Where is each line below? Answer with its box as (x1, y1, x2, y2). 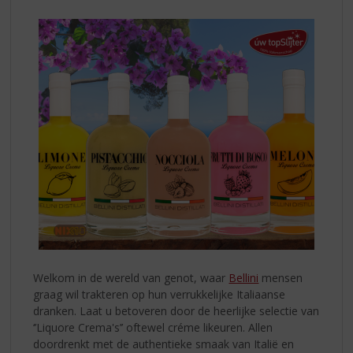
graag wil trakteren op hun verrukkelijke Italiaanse (33, 287, 286, 303)
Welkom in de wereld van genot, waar (33, 270, 229, 286)
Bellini (229, 270, 259, 286)
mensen (258, 270, 303, 286)
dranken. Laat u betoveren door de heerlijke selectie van (33, 303, 320, 319)
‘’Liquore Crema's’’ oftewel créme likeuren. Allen (33, 320, 273, 336)
